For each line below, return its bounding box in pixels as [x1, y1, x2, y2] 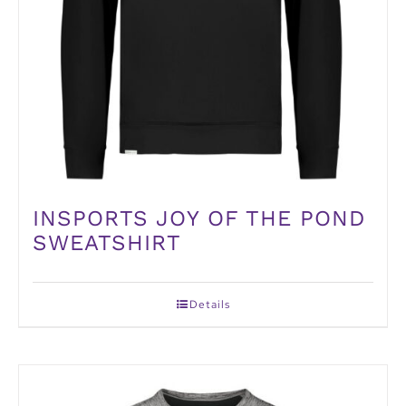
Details [188, 297, 230, 313]
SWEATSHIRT [33, 230, 181, 256]
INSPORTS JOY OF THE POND [33, 206, 365, 232]
